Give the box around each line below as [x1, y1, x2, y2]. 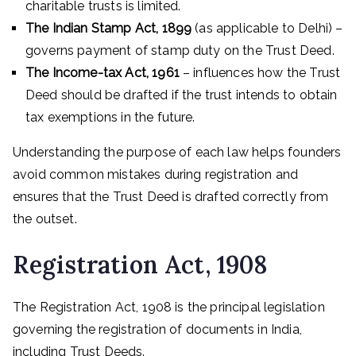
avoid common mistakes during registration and [13, 167, 299, 182]
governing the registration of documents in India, [13, 322, 302, 337]
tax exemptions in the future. [25, 110, 195, 125]
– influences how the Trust [179, 65, 341, 80]
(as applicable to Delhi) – [192, 21, 343, 36]
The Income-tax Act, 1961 [25, 65, 180, 80]
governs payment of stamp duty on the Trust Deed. [25, 43, 335, 58]
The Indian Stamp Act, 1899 [25, 21, 192, 36]
